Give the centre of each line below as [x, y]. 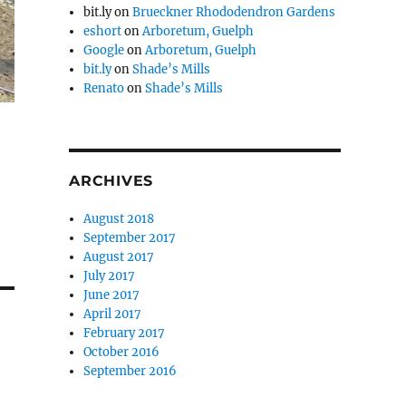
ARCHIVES [111, 180]
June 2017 [112, 295]
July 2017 [110, 275]
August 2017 [119, 256]
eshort [103, 31]
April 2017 [113, 314]
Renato [104, 88]
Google [104, 50]
